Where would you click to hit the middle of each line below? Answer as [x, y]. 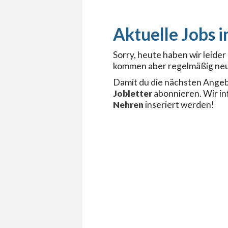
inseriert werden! [179, 105]
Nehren [128, 105]
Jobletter [133, 93]
